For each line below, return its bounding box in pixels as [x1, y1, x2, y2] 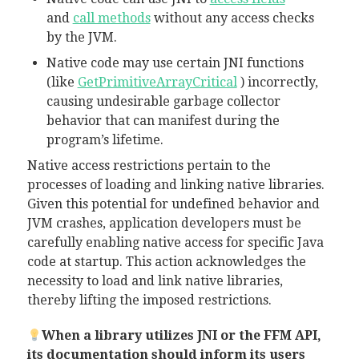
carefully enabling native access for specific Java [26, 235, 324, 250]
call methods [72, 10, 151, 26]
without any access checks [150, 10, 314, 26]
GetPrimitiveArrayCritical [77, 75, 237, 90]
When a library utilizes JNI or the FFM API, [41, 328, 321, 343]
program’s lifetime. [46, 132, 163, 147]
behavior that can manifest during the [46, 113, 280, 128]
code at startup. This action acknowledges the [26, 254, 306, 269]
